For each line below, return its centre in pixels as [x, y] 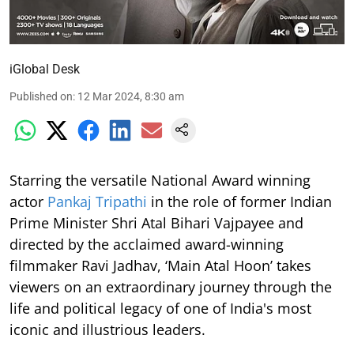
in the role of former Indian [239, 201]
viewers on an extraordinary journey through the [171, 286]
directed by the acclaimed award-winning [147, 244]
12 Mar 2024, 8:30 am [131, 96]
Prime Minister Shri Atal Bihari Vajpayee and [156, 222]
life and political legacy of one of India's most [160, 308]
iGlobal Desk [45, 69]
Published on [41, 96]
